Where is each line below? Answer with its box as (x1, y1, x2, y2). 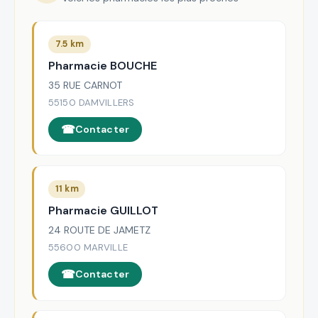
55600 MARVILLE (48, 241, 128, 254)
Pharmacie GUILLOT (48, 203, 158, 219)
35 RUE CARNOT (48, 79, 122, 92)
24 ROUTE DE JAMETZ (48, 224, 150, 237)
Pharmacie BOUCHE (48, 57, 157, 73)
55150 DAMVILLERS (48, 97, 135, 109)
